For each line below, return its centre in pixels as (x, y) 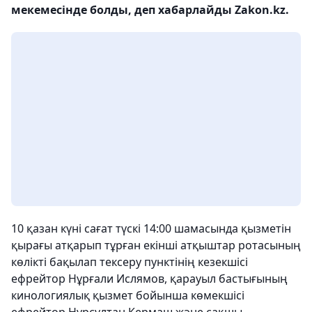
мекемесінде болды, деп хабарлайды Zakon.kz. (150, 10)
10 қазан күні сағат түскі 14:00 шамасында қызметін (151, 229)
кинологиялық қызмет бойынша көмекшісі (128, 296)
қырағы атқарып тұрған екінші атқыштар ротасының (156, 245)
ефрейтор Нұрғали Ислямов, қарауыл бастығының (149, 279)
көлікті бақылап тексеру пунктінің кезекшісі (130, 262)
